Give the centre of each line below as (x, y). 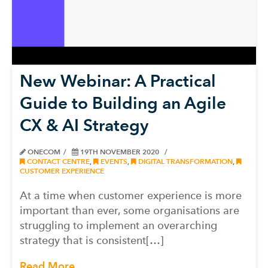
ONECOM (43, 152)
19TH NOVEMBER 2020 (120, 152)
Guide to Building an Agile (123, 103)
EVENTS (113, 161)
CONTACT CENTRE (57, 161)
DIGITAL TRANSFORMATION (185, 161)
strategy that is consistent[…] (92, 240)
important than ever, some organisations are (130, 210)
